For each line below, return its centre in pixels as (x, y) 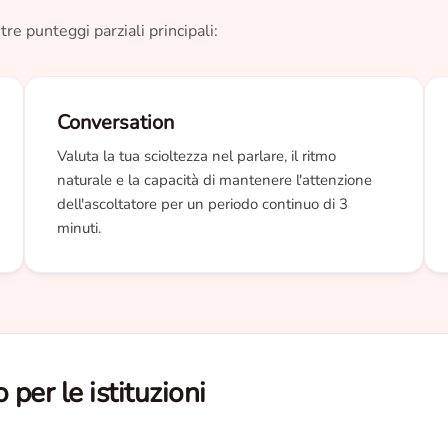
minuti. (79, 228)
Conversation (115, 122)
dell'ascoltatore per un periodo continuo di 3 (202, 204)
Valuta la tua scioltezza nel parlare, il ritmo (196, 156)
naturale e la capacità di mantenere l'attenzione (214, 180)
